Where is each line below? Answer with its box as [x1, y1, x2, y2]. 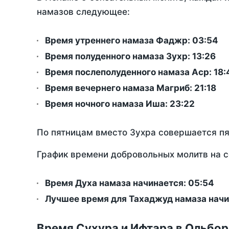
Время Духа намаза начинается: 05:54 [45, 178, 214, 189]
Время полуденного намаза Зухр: [45, 51, 192, 62]
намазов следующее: [37, 7, 130, 17]
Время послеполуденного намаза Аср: [45, 67, 214, 78]
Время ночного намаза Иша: [45, 99, 170, 109]
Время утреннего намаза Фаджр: [45, 35, 192, 46]
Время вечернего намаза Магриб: [45, 83, 194, 94]
